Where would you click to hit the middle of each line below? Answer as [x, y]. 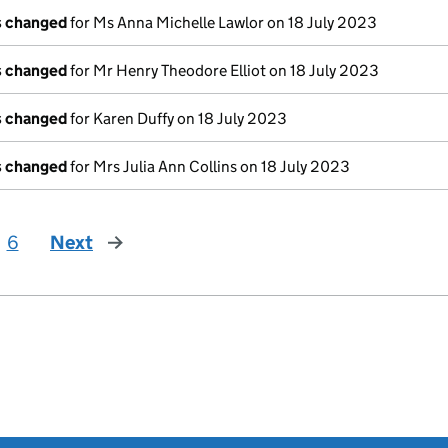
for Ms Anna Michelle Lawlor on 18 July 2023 [222, 22]
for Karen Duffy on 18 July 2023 [177, 118]
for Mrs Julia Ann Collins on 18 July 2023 [208, 166]
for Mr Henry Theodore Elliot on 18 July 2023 [223, 70]
